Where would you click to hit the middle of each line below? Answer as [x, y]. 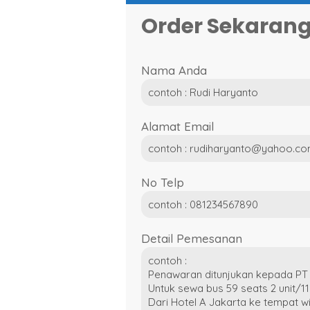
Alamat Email [177, 126]
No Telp [163, 182]
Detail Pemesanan [192, 238]
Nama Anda [174, 70]
